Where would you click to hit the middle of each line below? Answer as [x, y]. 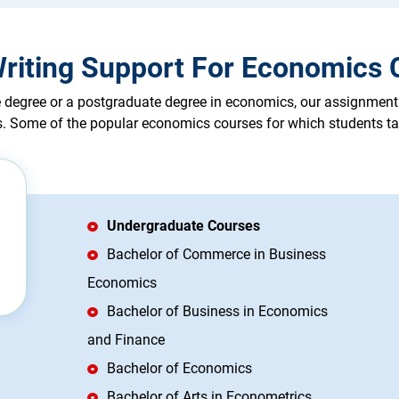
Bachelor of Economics [179, 369]
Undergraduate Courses [183, 226]
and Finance [126, 340]
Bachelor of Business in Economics [217, 312]
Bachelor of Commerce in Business [216, 255]
